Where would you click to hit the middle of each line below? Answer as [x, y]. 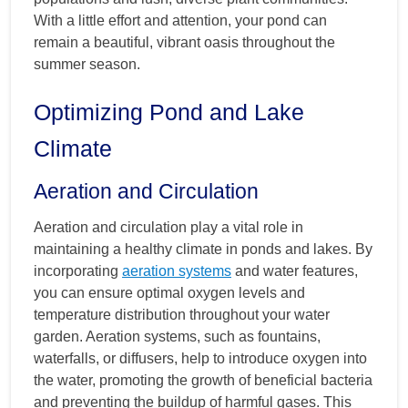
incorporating [78, 270]
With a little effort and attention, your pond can [180, 20]
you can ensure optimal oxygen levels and [169, 292]
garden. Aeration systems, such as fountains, [177, 336]
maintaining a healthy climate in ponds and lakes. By [203, 249]
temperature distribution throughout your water [182, 314]
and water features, [295, 270]
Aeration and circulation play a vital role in [168, 227]
